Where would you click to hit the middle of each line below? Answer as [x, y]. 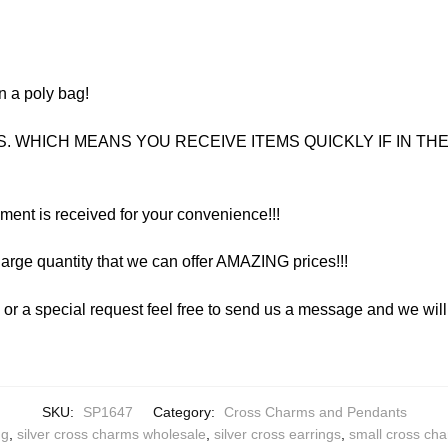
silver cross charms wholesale [111, 434]
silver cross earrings [277, 434]
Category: [185, 412]
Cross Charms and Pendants [315, 412]
